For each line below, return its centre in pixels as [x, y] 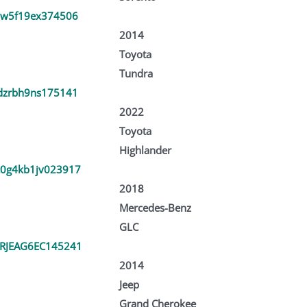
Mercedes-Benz [155, 207]
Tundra [136, 73]
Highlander [145, 150]
